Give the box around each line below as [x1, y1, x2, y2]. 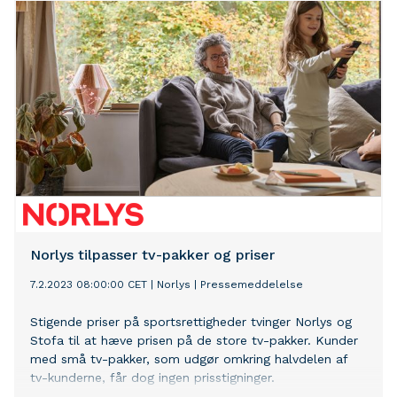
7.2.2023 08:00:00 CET [30, 278, 147, 292]
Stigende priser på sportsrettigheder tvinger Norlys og [30, 315, 352, 330]
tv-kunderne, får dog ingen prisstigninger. [30, 370, 275, 385]
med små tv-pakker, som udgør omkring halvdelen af [30, 352, 347, 367]
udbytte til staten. [30, 4, 138, 19]
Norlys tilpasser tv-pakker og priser [30, 246, 275, 264]
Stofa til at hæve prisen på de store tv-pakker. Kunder [30, 333, 358, 348]
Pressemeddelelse [200, 278, 303, 292]
